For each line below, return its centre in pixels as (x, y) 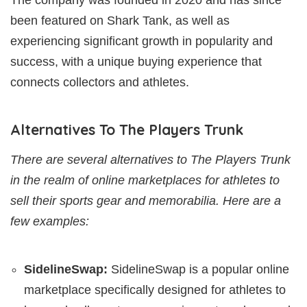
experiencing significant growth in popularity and (142, 41)
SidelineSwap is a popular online (198, 269)
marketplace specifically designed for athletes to (155, 290)
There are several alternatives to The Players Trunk (150, 159)
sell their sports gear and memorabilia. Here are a (146, 200)
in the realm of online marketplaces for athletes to (145, 180)
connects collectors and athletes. (100, 82)
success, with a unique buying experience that (136, 61)
